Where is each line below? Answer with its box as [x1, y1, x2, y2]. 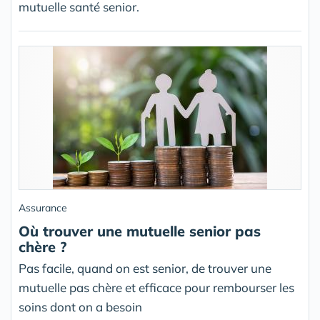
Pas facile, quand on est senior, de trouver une [19, 261, 271, 276]
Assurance [19, 201, 67, 215]
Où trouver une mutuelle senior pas [19, 222, 261, 241]
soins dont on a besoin [19, 299, 142, 315]
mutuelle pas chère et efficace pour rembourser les [19, 280, 294, 296]
